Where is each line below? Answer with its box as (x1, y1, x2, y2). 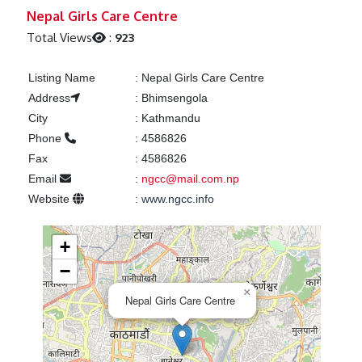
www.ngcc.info (141, 192, 214, 206)
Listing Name (27, 71, 95, 85)
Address (27, 91, 70, 105)
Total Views (27, 30, 93, 46)
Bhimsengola (137, 91, 208, 105)
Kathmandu (137, 112, 200, 125)
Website (27, 192, 73, 206)
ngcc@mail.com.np (141, 172, 239, 186)
